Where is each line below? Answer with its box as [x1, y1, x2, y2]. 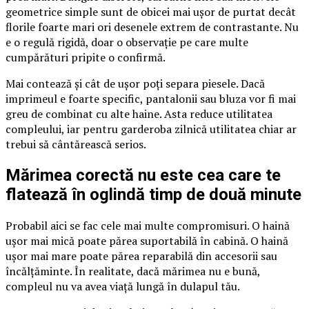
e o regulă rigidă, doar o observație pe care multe [6, 34, 248, 50]
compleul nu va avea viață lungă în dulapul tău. [6, 278, 240, 294]
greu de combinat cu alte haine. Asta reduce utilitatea [6, 106, 272, 122]
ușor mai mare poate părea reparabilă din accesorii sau [6, 248, 277, 263]
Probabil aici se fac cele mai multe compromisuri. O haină [6, 217, 290, 233]
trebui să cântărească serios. [6, 137, 146, 152]
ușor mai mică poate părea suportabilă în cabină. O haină [6, 232, 288, 248]
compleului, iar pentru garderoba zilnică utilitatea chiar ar [6, 121, 297, 137]
